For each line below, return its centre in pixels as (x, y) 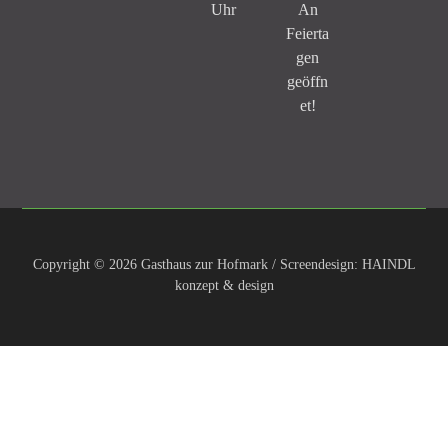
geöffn (308, 81)
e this (417, 430)
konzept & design (224, 285)
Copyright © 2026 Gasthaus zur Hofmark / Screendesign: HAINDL (224, 264)
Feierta (308, 33)
